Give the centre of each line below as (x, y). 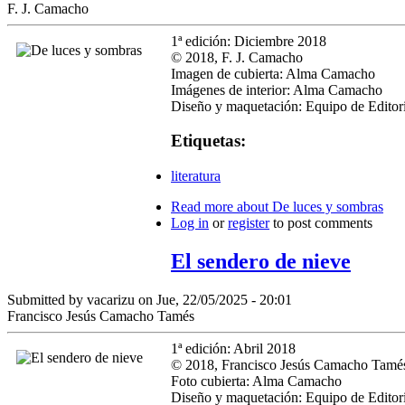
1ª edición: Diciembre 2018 (249, 41)
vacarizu (111, 299)
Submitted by (47, 299)
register (249, 223)
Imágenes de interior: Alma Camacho (277, 89)
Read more (202, 207)
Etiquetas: (208, 141)
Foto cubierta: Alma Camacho (256, 381)
